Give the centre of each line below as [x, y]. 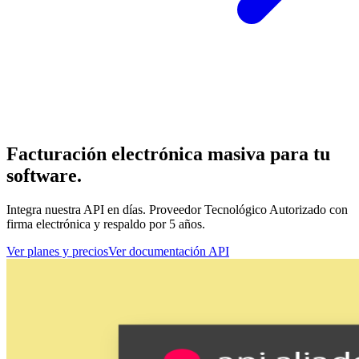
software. [44, 176]
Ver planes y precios [57, 252]
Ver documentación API [169, 252]
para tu [298, 154]
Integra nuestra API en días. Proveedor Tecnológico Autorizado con [177, 210]
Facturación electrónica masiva [136, 154]
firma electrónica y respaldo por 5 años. [106, 224]
